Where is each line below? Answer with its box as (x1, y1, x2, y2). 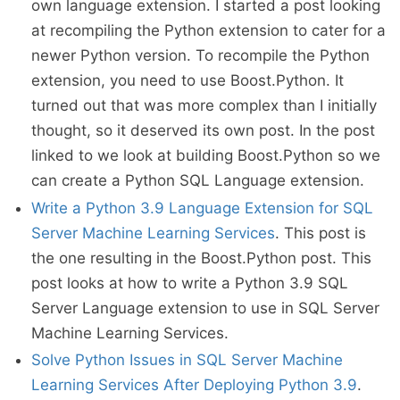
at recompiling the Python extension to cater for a (31, 21, 386, 39)
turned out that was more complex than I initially (31, 96, 377, 114)
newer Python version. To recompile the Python (31, 46, 370, 64)
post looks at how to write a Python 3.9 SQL (31, 273, 348, 292)
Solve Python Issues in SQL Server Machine (31, 351, 343, 369)
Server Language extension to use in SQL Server (31, 298, 379, 317)
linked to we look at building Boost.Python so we (31, 146, 380, 164)
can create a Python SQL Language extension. (31, 171, 364, 189)
